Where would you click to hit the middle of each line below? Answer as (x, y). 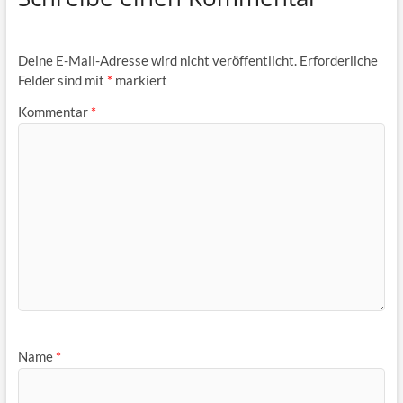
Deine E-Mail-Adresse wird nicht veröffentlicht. (157, 60)
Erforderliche (338, 60)
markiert (139, 80)
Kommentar (54, 112)
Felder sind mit (62, 80)
